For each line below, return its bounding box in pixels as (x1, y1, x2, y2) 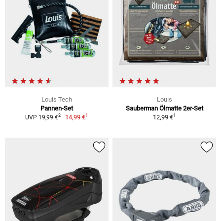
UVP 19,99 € (25, 113, 58, 121)
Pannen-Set (40, 104, 73, 112)
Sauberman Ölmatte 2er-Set (125, 104, 203, 112)
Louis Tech (41, 95, 72, 103)
